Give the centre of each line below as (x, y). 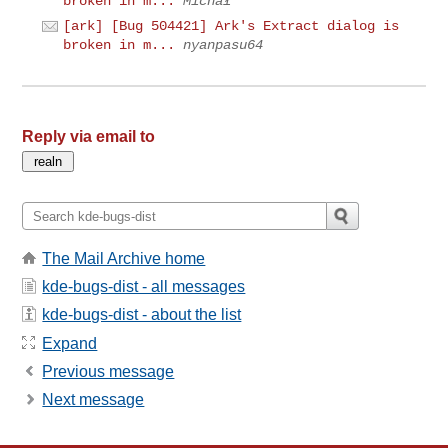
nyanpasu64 (223, 44)
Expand (70, 343)
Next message (93, 400)
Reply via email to (89, 137)
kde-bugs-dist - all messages (144, 286)
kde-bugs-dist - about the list (142, 315)
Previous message (108, 372)
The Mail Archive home (124, 258)
